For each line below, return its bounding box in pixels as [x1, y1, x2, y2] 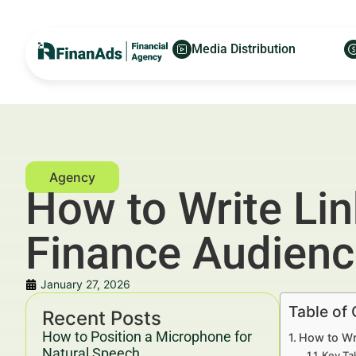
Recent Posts [42, 307, 161, 330]
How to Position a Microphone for [42, 328, 252, 345]
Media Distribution [192, 41, 296, 56]
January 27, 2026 [41, 277, 130, 291]
